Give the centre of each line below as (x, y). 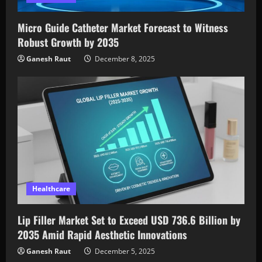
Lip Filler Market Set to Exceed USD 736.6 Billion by (129, 220)
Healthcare (51, 189)
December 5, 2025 (124, 251)
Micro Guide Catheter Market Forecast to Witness (123, 28)
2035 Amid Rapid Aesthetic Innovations (102, 235)
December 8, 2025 (124, 59)
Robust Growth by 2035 (68, 42)
